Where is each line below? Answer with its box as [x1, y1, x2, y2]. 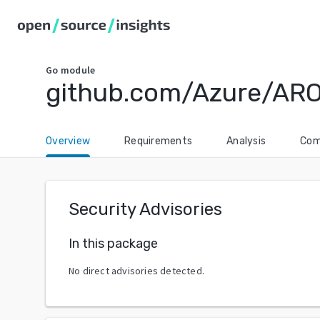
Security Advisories [69, 199, 222, 219]
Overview [46, 135, 90, 147]
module [60, 64, 96, 76]
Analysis [226, 135, 266, 147]
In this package [69, 235, 158, 251]
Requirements [124, 135, 192, 147]
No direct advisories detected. [69, 264, 204, 277]
